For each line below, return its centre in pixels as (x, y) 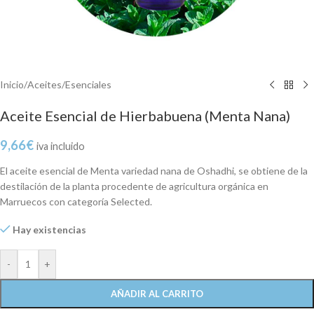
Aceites (45, 84)
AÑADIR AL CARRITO (157, 294)
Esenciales (88, 84)
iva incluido (61, 146)
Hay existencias (50, 230)
